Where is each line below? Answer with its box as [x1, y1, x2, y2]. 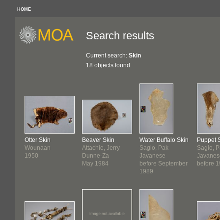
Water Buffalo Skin [139, 137, 189, 143]
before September [139, 160, 188, 167]
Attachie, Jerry [82, 144, 120, 151]
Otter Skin [25, 137, 51, 143]
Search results [86, 29, 154, 42]
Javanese [139, 152, 165, 159]
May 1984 [82, 160, 109, 167]
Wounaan [25, 144, 51, 151]
